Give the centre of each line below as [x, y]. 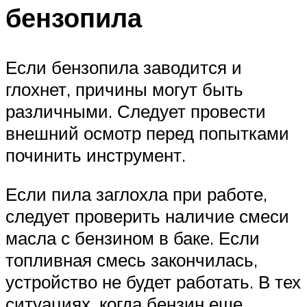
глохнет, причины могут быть [124, 89]
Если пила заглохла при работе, [136, 194]
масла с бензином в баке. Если [133, 238]
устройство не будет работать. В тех [153, 282]
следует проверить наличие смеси [147, 216]
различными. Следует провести [136, 111]
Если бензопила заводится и [124, 67]
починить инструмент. [96, 155]
